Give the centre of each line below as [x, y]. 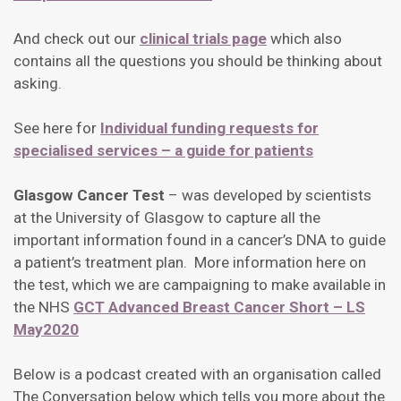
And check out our [77, 39]
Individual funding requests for [209, 128]
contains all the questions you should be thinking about [198, 61]
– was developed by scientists [268, 196]
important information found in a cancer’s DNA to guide [200, 240]
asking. [38, 84]
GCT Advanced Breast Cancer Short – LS [219, 307]
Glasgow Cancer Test [89, 196]
